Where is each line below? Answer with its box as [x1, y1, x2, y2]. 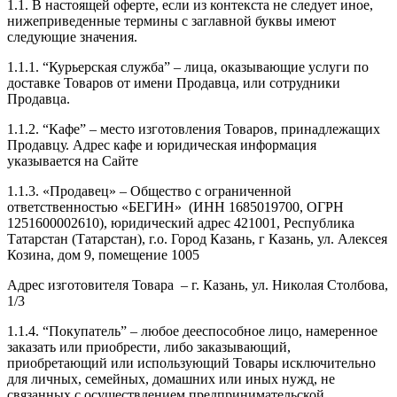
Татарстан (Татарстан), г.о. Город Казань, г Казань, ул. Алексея [7, 230, 387, 246]
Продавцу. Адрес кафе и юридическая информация [7, 136, 316, 152]
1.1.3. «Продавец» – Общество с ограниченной [7, 183, 292, 198]
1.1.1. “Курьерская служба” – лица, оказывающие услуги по [7, 58, 369, 74]
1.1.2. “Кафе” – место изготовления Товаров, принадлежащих [7, 121, 380, 136]
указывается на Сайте [7, 152, 138, 168]
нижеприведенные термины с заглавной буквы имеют [7, 12, 336, 28]
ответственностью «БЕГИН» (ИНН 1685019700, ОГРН [7, 198, 344, 214]
